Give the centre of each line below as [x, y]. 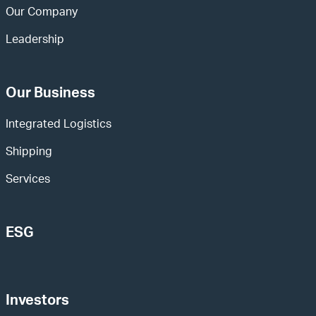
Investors [37, 302]
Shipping [29, 153]
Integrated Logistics [58, 126]
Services [28, 181]
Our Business [50, 95]
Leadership [35, 41]
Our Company [41, 14]
